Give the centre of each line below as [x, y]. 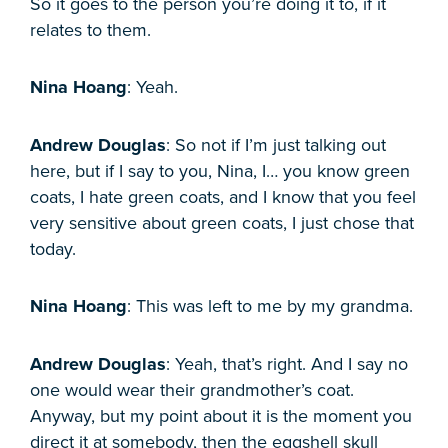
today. [53, 248]
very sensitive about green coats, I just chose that [222, 222]
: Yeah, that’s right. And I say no [287, 363]
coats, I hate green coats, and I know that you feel [223, 196]
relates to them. [90, 29]
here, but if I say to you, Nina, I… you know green [220, 170]
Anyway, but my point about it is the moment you [221, 415]
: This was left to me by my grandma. [270, 306]
